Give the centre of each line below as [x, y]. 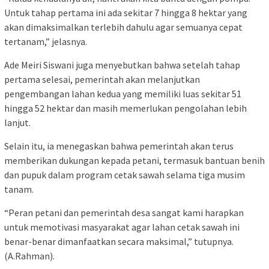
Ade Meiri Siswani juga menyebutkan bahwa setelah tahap [122, 65]
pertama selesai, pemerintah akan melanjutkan [102, 79]
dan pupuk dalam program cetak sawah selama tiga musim [125, 174]
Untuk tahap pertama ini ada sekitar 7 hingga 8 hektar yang [126, 12]
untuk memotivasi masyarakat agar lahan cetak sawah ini [122, 227]
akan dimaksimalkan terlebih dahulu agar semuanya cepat [123, 27]
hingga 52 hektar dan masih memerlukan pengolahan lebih [125, 108]
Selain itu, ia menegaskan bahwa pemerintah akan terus [119, 146]
